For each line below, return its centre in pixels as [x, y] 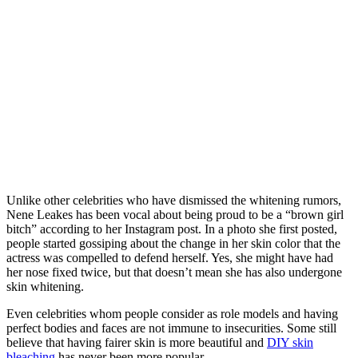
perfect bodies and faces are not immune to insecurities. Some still [171, 328]
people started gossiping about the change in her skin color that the [173, 244]
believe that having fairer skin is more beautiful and [137, 343]
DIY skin [290, 343]
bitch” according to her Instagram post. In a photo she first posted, [172, 229]
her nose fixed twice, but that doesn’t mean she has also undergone [174, 272]
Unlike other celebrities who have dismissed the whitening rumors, [174, 201]
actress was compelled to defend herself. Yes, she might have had [170, 258]
